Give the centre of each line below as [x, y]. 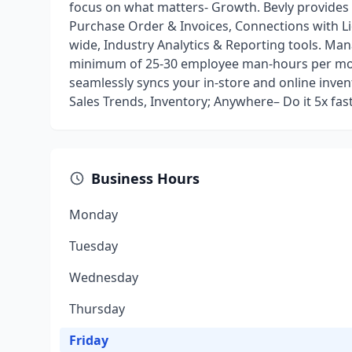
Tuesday [93, 246]
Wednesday [104, 277]
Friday [89, 340]
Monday [93, 214]
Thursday [97, 309]
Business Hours [145, 178]
